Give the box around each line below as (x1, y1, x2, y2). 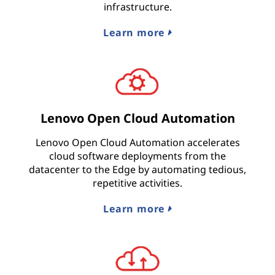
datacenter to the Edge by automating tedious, (29, 163, 246, 177)
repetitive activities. (93, 176, 182, 190)
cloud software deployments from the (49, 149, 226, 163)
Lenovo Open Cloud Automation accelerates (35, 136, 240, 150)
